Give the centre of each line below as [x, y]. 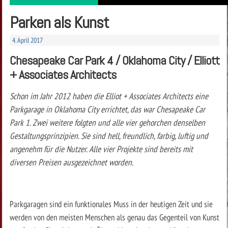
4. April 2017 [27, 40]
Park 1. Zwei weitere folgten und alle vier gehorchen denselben [107, 122]
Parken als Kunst [59, 22]
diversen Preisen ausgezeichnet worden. [71, 162]
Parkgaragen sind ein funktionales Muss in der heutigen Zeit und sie [111, 204]
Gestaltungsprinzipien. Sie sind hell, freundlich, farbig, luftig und [109, 135]
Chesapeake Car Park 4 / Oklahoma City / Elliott [114, 60]
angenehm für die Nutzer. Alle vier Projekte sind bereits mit [101, 149]
